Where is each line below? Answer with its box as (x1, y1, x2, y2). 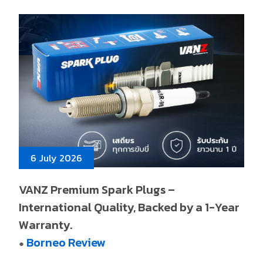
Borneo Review (26, 233, 106, 251)
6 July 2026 (31, 150, 83, 165)
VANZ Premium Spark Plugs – (19, 180, 176, 198)
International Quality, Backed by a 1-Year (19, 198, 240, 216)
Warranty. (19, 215, 73, 234)
